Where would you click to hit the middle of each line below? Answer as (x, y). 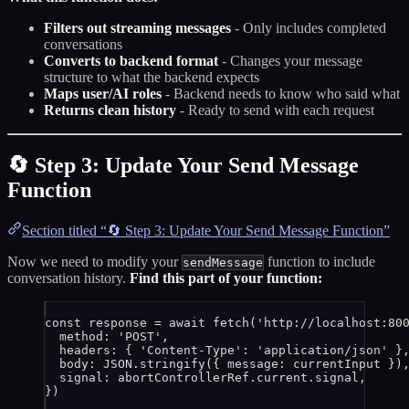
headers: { (100, 350)
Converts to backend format (131, 60)
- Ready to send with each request (275, 110)
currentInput (337, 363)
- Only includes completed (309, 27)
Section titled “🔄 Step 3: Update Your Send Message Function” (206, 230)
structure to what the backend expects (152, 77)
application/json (322, 350)
